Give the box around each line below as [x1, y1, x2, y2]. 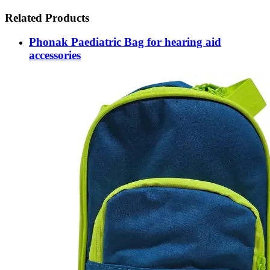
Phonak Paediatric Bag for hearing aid [29, 36, 221, 49]
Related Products [5, 11, 89, 24]
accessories [29, 49, 81, 62]
